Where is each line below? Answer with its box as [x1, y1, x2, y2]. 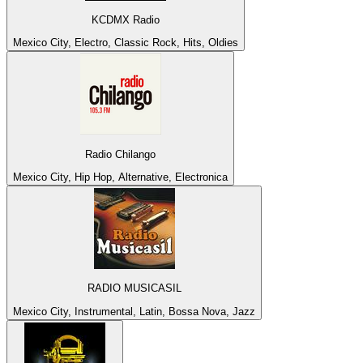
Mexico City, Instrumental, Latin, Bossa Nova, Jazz [13, 305, 255, 318]
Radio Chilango [85, 147, 156, 160]
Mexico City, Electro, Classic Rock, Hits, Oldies [13, 36, 238, 49]
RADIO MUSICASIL [87, 282, 181, 295]
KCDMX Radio [92, 13, 160, 26]
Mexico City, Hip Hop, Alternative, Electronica [13, 170, 228, 183]
